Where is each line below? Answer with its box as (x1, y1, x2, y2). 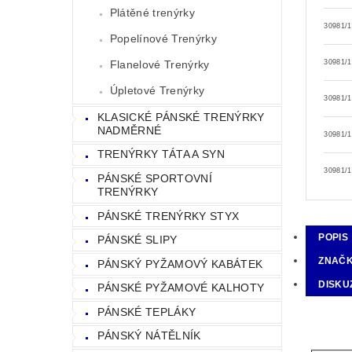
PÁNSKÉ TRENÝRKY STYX (97, 209, 240, 222)
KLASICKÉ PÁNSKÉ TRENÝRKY (97, 110, 265, 123)
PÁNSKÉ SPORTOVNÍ (97, 171, 212, 185)
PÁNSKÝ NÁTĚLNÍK (97, 329, 201, 343)
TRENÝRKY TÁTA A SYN (97, 148, 225, 161)
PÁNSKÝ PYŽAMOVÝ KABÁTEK (97, 257, 263, 270)
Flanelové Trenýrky (109, 57, 210, 71)
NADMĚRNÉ (97, 123, 162, 137)
